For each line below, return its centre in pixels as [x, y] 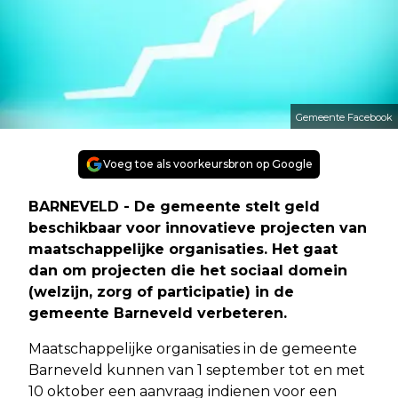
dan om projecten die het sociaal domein [188, 270]
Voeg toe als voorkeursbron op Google [208, 163]
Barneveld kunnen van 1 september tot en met [197, 370]
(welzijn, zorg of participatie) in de [161, 291]
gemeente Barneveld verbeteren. [158, 313]
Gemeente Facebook [344, 117]
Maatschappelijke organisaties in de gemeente [193, 348]
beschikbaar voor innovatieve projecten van [198, 227]
